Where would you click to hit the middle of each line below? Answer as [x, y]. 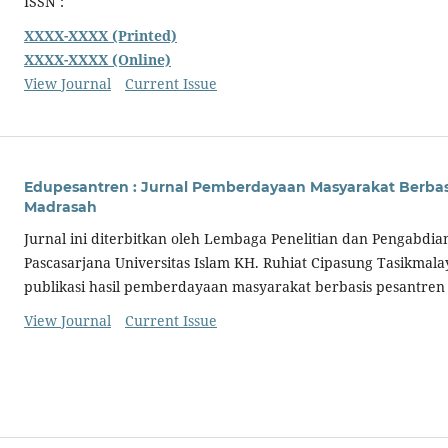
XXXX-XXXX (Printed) [100, 35]
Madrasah [60, 206]
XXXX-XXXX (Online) [97, 59]
